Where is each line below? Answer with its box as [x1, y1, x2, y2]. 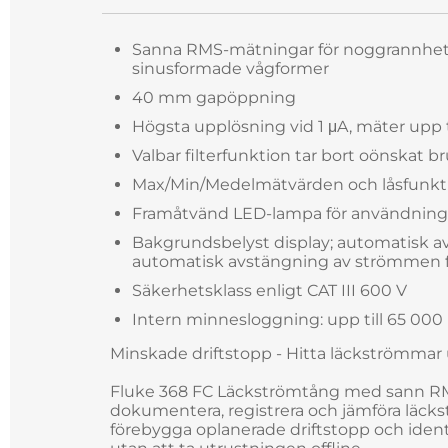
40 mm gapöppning [132, 88, 296, 107]
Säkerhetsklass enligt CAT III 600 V [132, 281, 407, 300]
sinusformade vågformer [132, 59, 329, 78]
